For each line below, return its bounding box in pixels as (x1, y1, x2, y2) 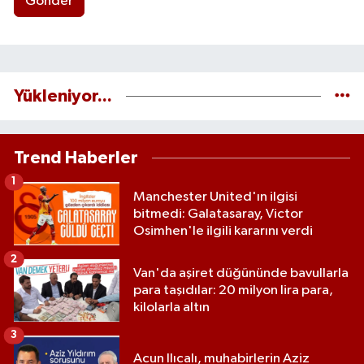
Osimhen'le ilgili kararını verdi (133, 223, 313, 238)
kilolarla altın (133, 301, 210, 315)
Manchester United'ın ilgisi (133, 189, 297, 204)
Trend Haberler (14, 149, 138, 167)
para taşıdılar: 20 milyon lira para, (133, 284, 333, 298)
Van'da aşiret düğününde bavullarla (133, 266, 349, 281)
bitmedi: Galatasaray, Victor (133, 206, 303, 221)
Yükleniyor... (14, 88, 112, 106)
